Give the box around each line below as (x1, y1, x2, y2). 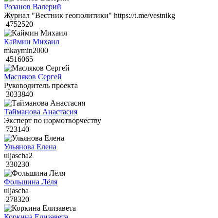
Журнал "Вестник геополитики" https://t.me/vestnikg (4, 11, 175, 20)
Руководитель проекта (4, 81, 78, 90)
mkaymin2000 (4, 46, 48, 55)
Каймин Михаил (4, 37, 59, 46)
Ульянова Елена (4, 143, 56, 151)
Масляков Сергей (4, 73, 62, 81)
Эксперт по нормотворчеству (4, 116, 101, 125)
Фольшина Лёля (4, 178, 57, 186)
